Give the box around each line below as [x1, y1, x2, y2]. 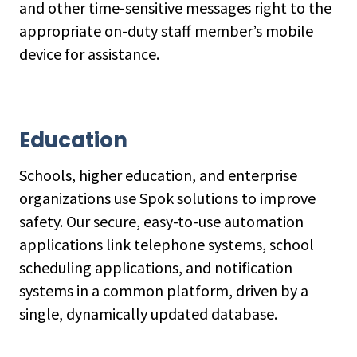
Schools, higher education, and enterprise [19, 165, 297, 185]
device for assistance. [19, 44, 159, 64]
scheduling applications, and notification [19, 257, 292, 277]
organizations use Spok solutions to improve [19, 188, 316, 208]
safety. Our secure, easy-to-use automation [19, 211, 304, 231]
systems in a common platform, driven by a [19, 280, 308, 300]
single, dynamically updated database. [19, 304, 277, 324]
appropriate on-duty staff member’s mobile [19, 21, 313, 41]
